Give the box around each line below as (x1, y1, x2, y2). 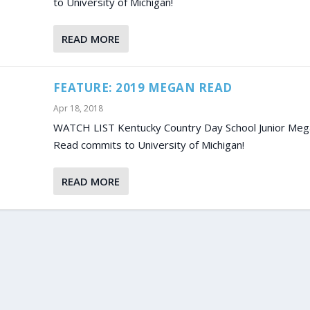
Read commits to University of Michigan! (53, 137, 244, 152)
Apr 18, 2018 (53, 102, 103, 114)
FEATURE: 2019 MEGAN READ (53, 79, 232, 95)
